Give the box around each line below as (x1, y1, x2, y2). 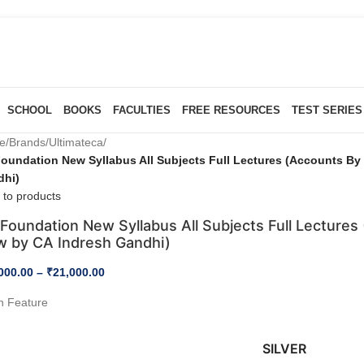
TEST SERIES (291, 103, 362, 116)
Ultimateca (49, 136, 104, 149)
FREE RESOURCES (181, 103, 280, 116)
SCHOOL (6, 103, 52, 116)
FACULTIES (112, 103, 171, 116)
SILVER (262, 340, 307, 357)
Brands (9, 136, 46, 149)
